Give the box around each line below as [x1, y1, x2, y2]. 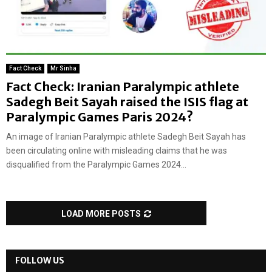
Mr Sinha [50, 64, 76, 72]
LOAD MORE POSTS [61, 208, 141, 219]
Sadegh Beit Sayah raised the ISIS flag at [6, 93, 248, 109]
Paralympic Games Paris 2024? [6, 109, 193, 124]
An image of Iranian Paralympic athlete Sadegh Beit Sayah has [6, 131, 246, 141]
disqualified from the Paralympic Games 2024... [6, 159, 186, 169]
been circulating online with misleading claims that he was [6, 145, 227, 155]
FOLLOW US [15, 254, 64, 266]
